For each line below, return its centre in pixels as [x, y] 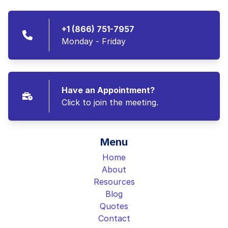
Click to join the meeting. [110, 102]
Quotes [114, 206]
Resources [114, 182]
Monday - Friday [94, 41]
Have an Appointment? [108, 90]
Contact [114, 218]
